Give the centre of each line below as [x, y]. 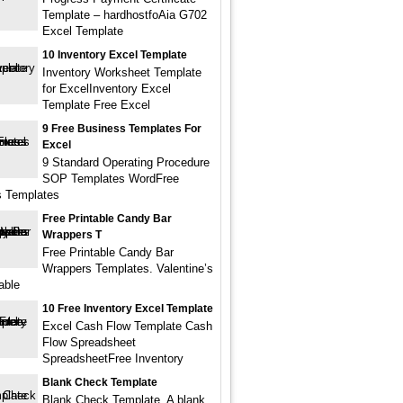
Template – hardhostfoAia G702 [125, 15]
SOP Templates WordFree [111, 179]
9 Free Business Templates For [122, 129]
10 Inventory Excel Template [115, 55]
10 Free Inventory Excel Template [128, 309]
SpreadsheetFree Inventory [113, 358]
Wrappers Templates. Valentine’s [128, 269]
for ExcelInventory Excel [107, 89]
